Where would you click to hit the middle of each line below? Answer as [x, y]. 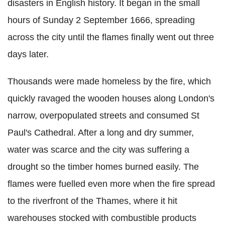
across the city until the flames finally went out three [111, 37]
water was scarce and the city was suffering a [98, 149]
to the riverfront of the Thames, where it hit [92, 201]
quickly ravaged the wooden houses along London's [111, 98]
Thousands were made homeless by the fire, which [109, 81]
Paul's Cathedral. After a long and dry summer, [101, 132]
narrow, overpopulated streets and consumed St [103, 115]
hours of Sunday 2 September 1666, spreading [101, 20]
